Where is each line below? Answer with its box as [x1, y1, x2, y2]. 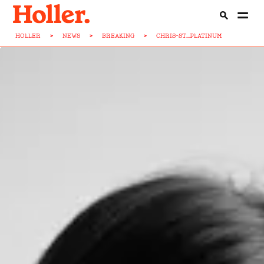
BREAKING [102, 32, 135, 39]
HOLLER [15, 32, 41, 39]
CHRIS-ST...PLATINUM [156, 32, 223, 39]
